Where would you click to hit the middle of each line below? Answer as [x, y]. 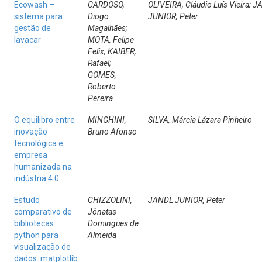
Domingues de [113, 223]
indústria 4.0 [37, 178]
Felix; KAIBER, [112, 51]
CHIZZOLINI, [110, 200]
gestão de [32, 28]
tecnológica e [39, 143]
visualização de [42, 247]
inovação [31, 132]
